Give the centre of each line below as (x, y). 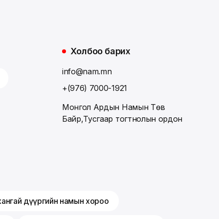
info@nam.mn (87, 72)
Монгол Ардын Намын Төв (113, 107)
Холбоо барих (100, 51)
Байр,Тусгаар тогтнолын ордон (122, 119)
